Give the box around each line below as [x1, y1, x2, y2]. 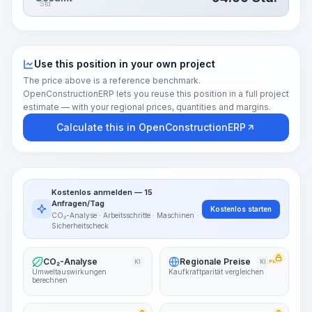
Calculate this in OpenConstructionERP [56, 121, 246, 133]
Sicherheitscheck [52, 221, 109, 230]
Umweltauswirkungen [32, 267, 107, 276]
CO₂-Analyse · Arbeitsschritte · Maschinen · [52, 211, 198, 219]
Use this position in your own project [34, 58, 215, 70]
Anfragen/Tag [52, 198, 104, 208]
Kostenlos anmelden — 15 [52, 187, 153, 197]
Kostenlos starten [210, 204, 272, 213]
